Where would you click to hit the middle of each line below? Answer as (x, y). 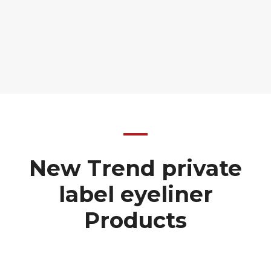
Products (135, 220)
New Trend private (135, 168)
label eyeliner (135, 194)
